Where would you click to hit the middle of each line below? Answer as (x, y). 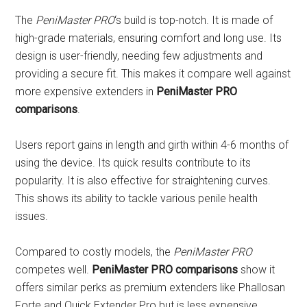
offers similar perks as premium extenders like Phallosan (150, 287)
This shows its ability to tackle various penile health (137, 198)
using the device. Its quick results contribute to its (133, 162)
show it (257, 269)
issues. (32, 216)
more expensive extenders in (86, 91)
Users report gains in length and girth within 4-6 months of (152, 145)
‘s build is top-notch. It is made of (194, 20)
